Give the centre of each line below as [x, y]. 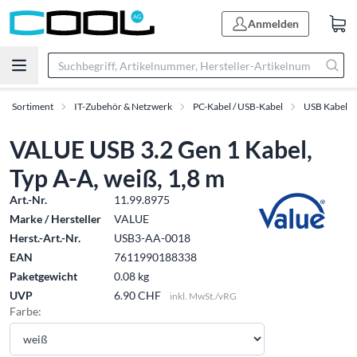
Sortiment [33, 106]
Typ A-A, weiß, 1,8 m [117, 178]
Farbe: [25, 311]
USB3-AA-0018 [152, 238]
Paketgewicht [43, 276]
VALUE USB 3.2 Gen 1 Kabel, [161, 149]
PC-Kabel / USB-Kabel [238, 106]
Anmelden [273, 24]
